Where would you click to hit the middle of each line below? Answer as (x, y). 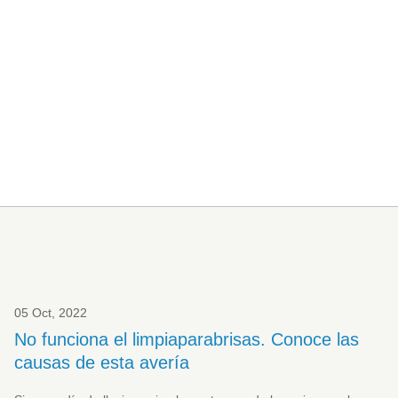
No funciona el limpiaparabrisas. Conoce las (187, 340)
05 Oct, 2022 (51, 313)
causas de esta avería (102, 363)
